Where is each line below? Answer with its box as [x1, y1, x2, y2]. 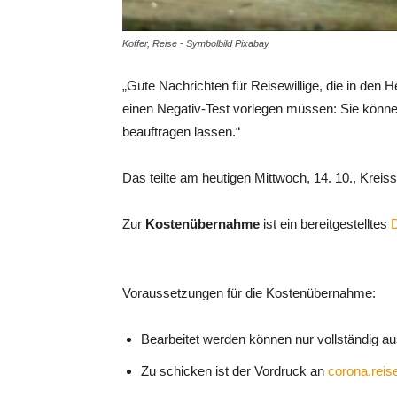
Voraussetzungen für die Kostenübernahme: [122, 285, 376, 300]
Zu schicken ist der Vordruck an [141, 363, 328, 378]
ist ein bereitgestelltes [263, 216, 391, 231]
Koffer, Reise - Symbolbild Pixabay [122, 38, 269, 49]
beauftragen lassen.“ [122, 124, 240, 139]
